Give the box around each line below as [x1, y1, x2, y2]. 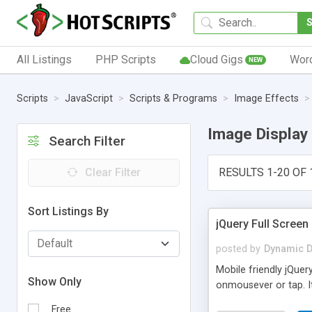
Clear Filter [85, 165, 141, 179]
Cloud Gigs [189, 52, 243, 66]
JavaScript [65, 93, 113, 105]
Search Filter [49, 132, 125, 149]
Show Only [28, 274, 81, 288]
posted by [216, 242, 260, 255]
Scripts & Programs [130, 93, 217, 105]
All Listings [17, 52, 72, 66]
